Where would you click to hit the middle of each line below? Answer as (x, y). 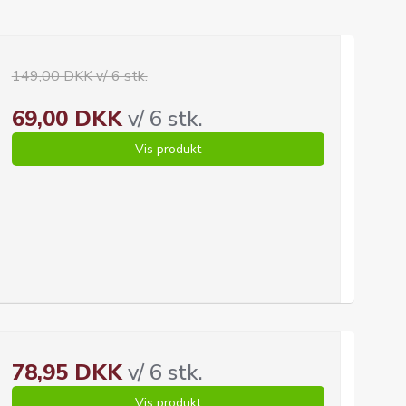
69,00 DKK (67, 119)
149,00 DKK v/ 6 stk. (79, 76)
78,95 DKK (67, 372)
